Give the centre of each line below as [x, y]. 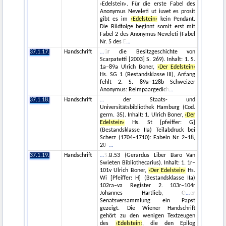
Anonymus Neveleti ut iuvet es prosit [148, 12]
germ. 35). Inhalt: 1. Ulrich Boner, [143, 115]
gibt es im [116, 19]
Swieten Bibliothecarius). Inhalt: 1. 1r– [148, 163]
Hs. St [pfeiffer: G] [160, 123]
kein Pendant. [177, 19]
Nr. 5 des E [113, 42]
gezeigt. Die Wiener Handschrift [148, 209]
